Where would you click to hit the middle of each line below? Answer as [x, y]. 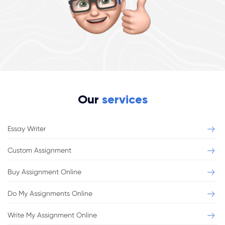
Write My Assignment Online [52, 215]
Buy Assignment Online [44, 172]
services [125, 99]
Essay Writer [27, 129]
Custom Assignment [39, 150]
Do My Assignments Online [50, 193]
